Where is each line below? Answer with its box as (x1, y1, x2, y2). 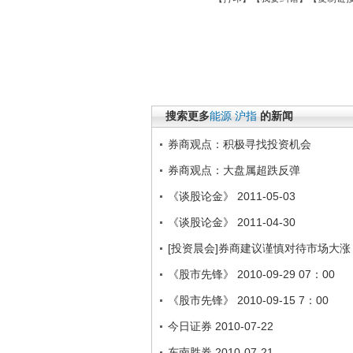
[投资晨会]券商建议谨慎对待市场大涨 (168, 242, 351, 255)
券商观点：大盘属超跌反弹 (168, 164, 300, 176)
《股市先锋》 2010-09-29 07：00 (168, 268, 335, 281)
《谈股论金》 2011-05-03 (168, 190, 295, 203)
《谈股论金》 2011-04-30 (168, 216, 295, 229)
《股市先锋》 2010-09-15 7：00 (168, 294, 329, 307)
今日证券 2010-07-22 (168, 320, 273, 333)
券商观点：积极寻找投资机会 (168, 138, 311, 150)
